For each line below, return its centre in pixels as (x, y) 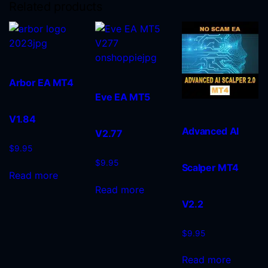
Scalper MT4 (210, 167)
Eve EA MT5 (123, 97)
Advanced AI (210, 131)
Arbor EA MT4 (41, 83)
